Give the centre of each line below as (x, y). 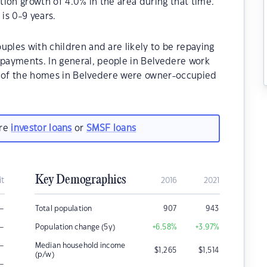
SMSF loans (111, 128)
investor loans (41, 128)
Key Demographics (80, 180)
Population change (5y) (75, 227)
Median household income (80, 246)
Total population (64, 209)
